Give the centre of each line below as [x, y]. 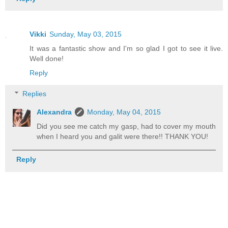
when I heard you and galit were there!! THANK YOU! [123, 137]
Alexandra [54, 112]
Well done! [47, 58]
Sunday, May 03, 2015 [85, 34]
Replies [35, 94]
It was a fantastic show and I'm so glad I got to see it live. [126, 48]
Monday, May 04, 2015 [124, 112]
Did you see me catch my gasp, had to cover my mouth [126, 126]
